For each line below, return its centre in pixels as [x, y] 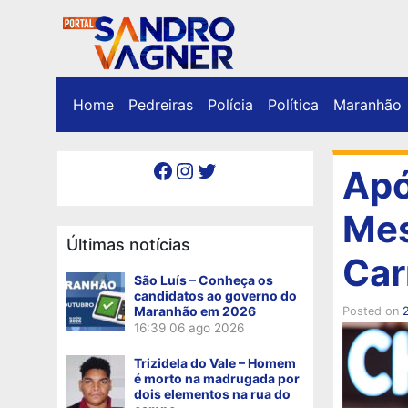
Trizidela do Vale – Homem [215, 362]
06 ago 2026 [207, 327]
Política [293, 104]
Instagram [183, 169]
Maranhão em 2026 [195, 311]
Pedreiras [161, 104]
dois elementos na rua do [212, 393]
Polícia [230, 104]
